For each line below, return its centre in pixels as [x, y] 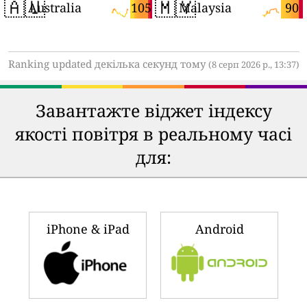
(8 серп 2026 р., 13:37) [254, 64]
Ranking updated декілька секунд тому [108, 63]
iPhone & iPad [88, 229]
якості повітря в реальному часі [153, 133]
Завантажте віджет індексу [153, 110]
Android [219, 229]
